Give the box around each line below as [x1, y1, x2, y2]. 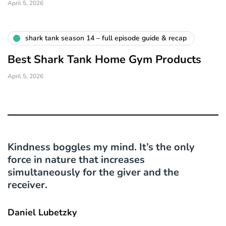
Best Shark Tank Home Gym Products [8, 51, 201, 67]
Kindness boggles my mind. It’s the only [8, 140, 195, 154]
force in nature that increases [8, 152, 145, 166]
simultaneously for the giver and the [8, 165, 179, 179]
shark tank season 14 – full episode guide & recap [25, 33, 187, 43]
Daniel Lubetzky [8, 206, 77, 218]
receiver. [8, 178, 47, 192]
